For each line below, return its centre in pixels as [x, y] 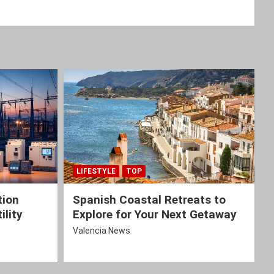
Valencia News [101, 231]
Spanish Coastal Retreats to [149, 200]
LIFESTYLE [96, 172]
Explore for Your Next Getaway [154, 215]
